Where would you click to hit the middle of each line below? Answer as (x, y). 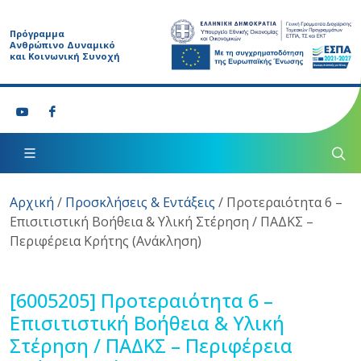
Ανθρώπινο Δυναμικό (62, 44)
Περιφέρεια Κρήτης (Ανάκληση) (106, 241)
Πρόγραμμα (37, 33)
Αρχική (32, 202)
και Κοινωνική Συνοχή (65, 56)
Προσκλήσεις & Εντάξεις (140, 202)
